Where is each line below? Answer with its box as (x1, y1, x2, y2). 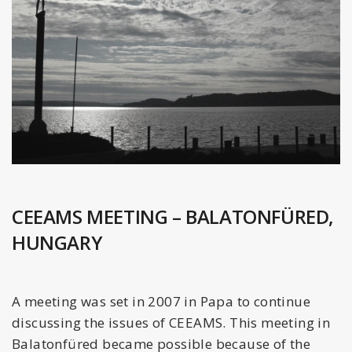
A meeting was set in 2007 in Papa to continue (12, 291, 310, 310)
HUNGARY (12, 229, 103, 255)
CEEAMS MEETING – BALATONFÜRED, (12, 203, 335, 229)
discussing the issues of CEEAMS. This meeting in (12, 313, 331, 332)
